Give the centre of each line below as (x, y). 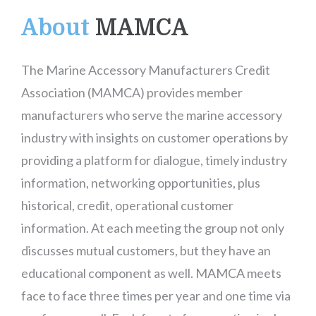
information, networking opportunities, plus (141, 183)
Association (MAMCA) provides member (132, 92)
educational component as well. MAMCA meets (151, 273)
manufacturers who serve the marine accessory (152, 115)
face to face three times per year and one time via (156, 296)
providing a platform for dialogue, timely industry (154, 160)
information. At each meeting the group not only (153, 228)
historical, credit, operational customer (127, 205)
